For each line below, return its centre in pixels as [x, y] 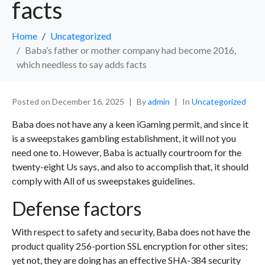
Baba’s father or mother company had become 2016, [130, 50]
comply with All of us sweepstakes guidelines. [103, 181]
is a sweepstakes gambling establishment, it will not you [124, 138]
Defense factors [77, 209]
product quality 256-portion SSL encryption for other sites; [130, 246]
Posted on [32, 102]
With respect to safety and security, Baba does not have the [131, 232]
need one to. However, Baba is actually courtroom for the [127, 153]
